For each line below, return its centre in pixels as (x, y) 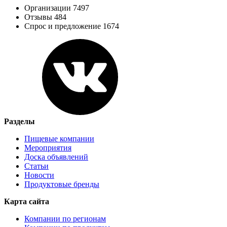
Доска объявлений (56, 157)
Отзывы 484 (45, 17)
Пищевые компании (59, 138)
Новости (39, 175)
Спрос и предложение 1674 (72, 26)
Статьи (36, 166)
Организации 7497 (57, 8)
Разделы (20, 121)
